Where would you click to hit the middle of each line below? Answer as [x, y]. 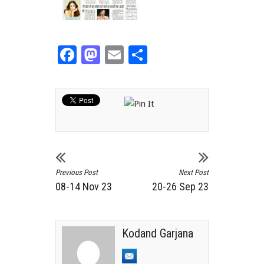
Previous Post [77, 172]
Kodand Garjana [158, 233]
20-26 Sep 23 [180, 187]
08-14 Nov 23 [84, 187]
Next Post [194, 172]
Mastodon [143, 55]
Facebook [118, 55]
